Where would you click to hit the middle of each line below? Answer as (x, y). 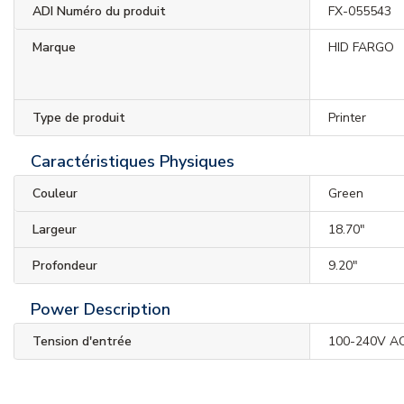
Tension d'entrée (82, 341)
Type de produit (79, 117)
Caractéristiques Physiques (133, 161)
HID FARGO (362, 47)
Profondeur (65, 265)
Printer (348, 117)
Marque (54, 47)
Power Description (101, 309)
